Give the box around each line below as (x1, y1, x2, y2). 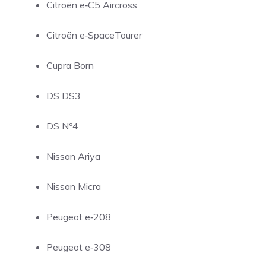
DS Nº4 (46, 120, 78, 132)
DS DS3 (46, 90, 81, 102)
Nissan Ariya (46, 150, 100, 162)
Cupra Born (46, 59, 94, 71)
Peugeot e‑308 (46, 241, 111, 253)
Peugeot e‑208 (46, 211, 111, 223)
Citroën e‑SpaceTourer (46, 29, 142, 41)
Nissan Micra (46, 180, 101, 192)
